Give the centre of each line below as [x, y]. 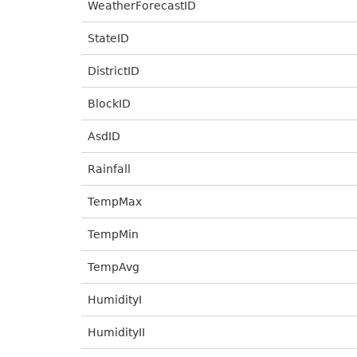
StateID [108, 38]
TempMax [115, 202]
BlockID [109, 104]
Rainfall [109, 169]
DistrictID [114, 71]
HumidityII [116, 332]
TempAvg [114, 267]
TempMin [113, 234]
